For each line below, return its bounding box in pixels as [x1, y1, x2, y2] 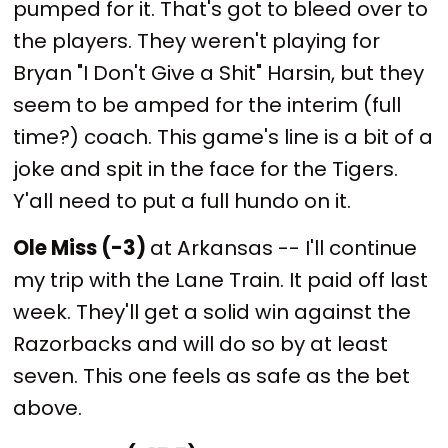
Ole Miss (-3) [13, 234, 151, 263]
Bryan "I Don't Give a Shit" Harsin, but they [13, 58, 425, 87]
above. [13, 394, 83, 423]
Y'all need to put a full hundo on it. [13, 186, 352, 215]
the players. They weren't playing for [13, 26, 381, 55]
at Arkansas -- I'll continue [150, 234, 418, 263]
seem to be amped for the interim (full [13, 90, 402, 119]
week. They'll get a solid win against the [13, 298, 412, 327]
